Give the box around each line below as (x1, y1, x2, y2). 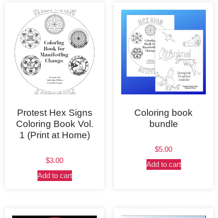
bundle (149, 118, 178, 129)
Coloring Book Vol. (16, 118, 93, 129)
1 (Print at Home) (19, 129, 90, 140)
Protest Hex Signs (17, 107, 92, 118)
